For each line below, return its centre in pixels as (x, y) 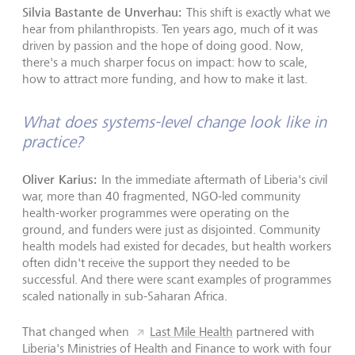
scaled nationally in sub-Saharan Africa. (125, 296)
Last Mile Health (191, 332)
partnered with (274, 332)
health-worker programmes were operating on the (156, 213)
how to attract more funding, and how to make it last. (166, 79)
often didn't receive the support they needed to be (156, 263)
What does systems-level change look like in (174, 122)
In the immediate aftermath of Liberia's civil (214, 179)
